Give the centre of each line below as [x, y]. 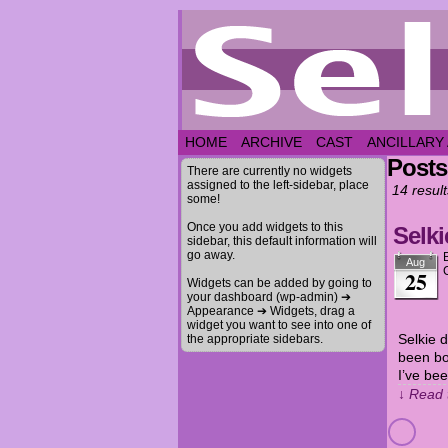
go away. [211, 255]
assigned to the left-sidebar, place [278, 185]
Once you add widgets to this [265, 227]
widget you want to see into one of [279, 325]
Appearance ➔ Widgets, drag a [271, 311]
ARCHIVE [271, 142]
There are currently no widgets [269, 171]
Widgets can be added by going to [279, 283]
